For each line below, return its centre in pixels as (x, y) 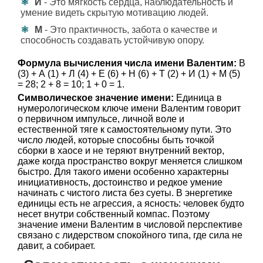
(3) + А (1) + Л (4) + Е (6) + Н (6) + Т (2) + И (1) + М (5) (129, 74)
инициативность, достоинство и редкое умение (120, 182)
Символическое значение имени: (96, 98)
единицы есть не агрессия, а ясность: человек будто (131, 203)
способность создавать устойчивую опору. (112, 40)
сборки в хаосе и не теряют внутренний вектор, (121, 151)
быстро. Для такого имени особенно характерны (123, 172)
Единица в (198, 98)
